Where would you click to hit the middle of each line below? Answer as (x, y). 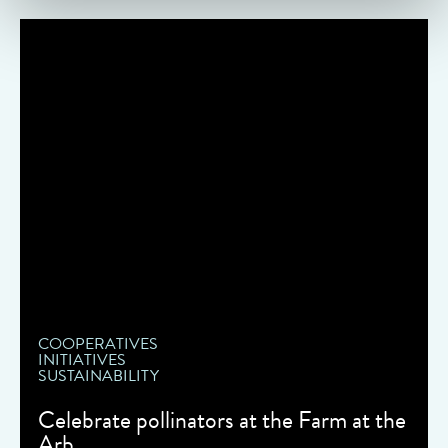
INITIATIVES (82, 359)
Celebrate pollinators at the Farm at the (222, 419)
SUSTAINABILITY (99, 375)
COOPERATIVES (98, 343)
